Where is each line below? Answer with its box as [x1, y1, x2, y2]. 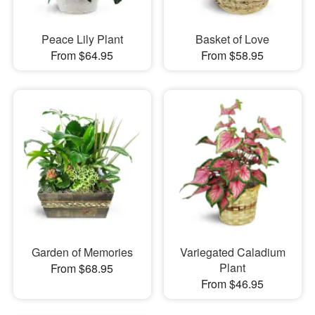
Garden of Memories [31, 244, 133, 260]
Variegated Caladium [179, 244, 285, 260]
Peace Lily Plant [41, 30, 123, 47]
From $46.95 [201, 276, 264, 292]
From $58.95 [201, 46, 264, 63]
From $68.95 [51, 260, 114, 276]
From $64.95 [51, 46, 114, 63]
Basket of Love [195, 30, 270, 47]
